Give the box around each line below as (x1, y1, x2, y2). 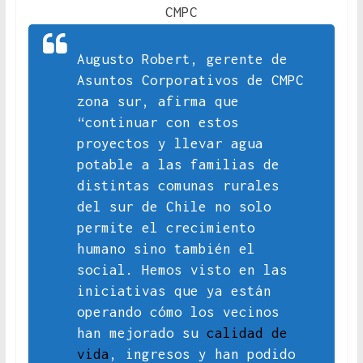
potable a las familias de (76, 156, 280, 173)
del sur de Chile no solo (76, 199, 271, 216)
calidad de (206, 325, 288, 342)
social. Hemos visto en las (76, 262, 288, 279)
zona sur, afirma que (76, 93, 239, 110)
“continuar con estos (76, 114, 239, 131)
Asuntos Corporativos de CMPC (76, 72, 304, 89)
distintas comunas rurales (76, 177, 280, 194)
